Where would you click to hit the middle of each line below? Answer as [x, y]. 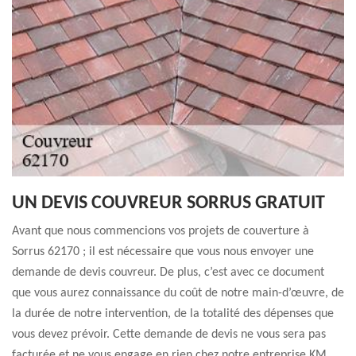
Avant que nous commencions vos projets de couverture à [161, 231]
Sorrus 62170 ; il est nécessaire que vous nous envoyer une [163, 252]
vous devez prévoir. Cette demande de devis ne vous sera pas [169, 335]
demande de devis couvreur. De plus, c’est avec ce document [168, 273]
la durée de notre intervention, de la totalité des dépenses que [173, 314]
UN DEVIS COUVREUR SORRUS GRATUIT [168, 203]
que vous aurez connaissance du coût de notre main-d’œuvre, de [178, 293]
